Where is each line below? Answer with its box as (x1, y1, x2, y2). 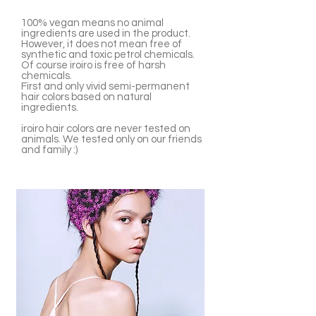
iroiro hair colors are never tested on (21, 123, 190, 134)
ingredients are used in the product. (21, 28, 190, 39)
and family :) (21, 145, 78, 155)
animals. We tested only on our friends (21, 134, 202, 145)
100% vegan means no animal (21, 18, 164, 28)
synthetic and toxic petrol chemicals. (21, 49, 195, 60)
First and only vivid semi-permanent (21, 81, 190, 92)
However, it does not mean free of (21, 39, 182, 49)
